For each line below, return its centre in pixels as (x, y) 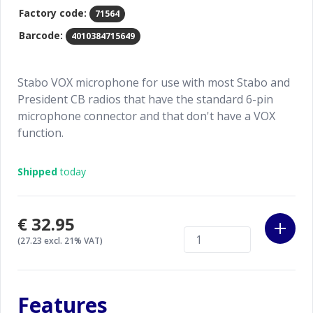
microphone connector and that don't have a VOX (146, 116)
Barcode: (41, 35)
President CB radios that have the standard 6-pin (145, 99)
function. (41, 133)
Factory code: (53, 13)
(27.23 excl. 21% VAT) (60, 241)
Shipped (37, 172)
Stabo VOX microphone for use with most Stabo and (154, 82)
